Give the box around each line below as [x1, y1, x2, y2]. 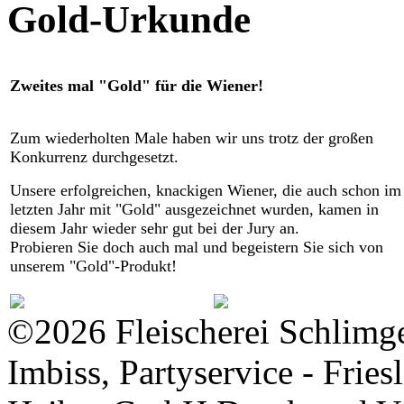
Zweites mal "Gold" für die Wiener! [10, 77, 263, 96]
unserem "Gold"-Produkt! [10, 257, 177, 276]
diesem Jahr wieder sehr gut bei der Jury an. [10, 219, 299, 238]
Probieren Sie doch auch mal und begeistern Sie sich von [10, 238, 383, 257]
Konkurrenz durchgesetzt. [10, 148, 179, 167]
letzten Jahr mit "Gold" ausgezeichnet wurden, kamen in [10, 200, 379, 219]
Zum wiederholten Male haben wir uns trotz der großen [10, 129, 373, 148]
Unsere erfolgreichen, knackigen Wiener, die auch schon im [10, 181, 401, 200]
